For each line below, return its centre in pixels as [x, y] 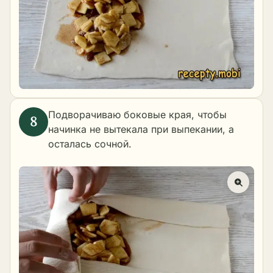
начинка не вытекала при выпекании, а [141, 129]
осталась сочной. [90, 144]
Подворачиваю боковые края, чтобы [137, 114]
